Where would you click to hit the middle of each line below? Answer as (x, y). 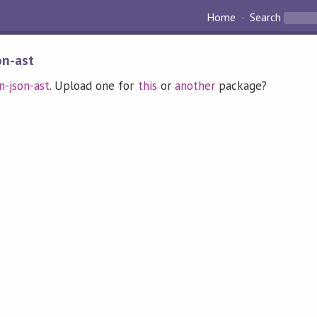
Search (265, 17)
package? (241, 86)
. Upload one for (94, 86)
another (195, 86)
